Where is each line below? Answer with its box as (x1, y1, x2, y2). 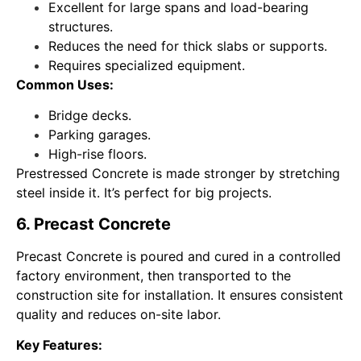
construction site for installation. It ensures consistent (16, 286, 343, 303)
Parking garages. (48, 127, 151, 143)
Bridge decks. (48, 107, 131, 124)
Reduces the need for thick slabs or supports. (48, 37, 327, 54)
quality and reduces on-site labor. (16, 305, 221, 322)
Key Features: (16, 337, 102, 354)
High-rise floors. (48, 146, 147, 163)
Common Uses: (16, 76, 114, 93)
